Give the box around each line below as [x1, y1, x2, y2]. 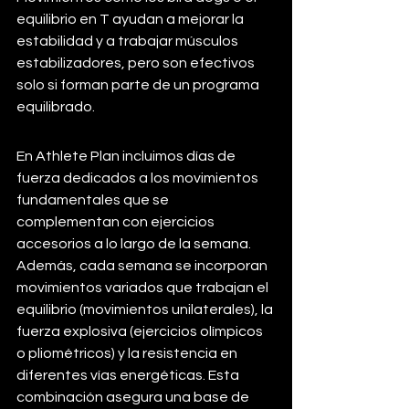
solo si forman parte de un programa [16, 77, 262, 92]
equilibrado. [16, 99, 95, 114]
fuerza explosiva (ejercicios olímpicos [16, 323, 266, 339]
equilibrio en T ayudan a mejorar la [16, 11, 246, 26]
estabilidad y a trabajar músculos [16, 33, 241, 48]
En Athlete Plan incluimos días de [16, 148, 238, 163]
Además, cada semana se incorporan [16, 257, 270, 273]
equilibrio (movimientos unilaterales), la [16, 301, 276, 317]
